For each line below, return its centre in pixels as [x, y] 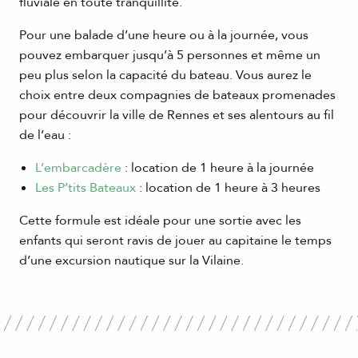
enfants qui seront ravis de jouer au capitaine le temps [175, 241]
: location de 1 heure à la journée [218, 168]
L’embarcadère [78, 168]
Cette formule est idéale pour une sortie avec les [160, 221]
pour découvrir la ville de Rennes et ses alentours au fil [177, 115]
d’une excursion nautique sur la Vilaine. [131, 261]
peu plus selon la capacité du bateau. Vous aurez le [165, 76]
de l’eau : [45, 135]
